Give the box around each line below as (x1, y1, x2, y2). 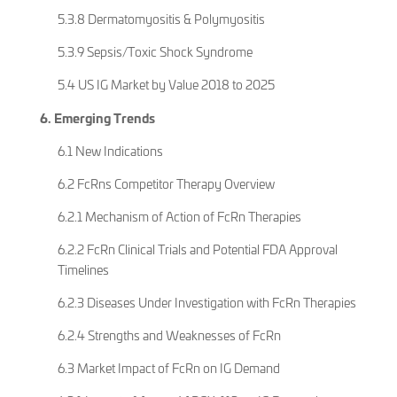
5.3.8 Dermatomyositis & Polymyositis (57, 10, 265, 27)
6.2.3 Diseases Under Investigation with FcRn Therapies (57, 293, 356, 311)
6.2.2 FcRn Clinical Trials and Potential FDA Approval (57, 240, 338, 258)
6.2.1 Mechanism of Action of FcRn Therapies (57, 207, 301, 225)
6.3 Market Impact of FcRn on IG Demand (57, 359, 280, 377)
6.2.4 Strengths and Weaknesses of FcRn (57, 326, 281, 344)
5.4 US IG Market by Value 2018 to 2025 (57, 75, 275, 93)
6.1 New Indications (57, 142, 163, 160)
